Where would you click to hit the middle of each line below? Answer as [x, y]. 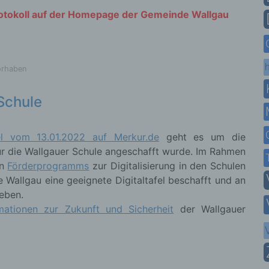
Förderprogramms [48, 166]
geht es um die [202, 137]
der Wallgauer [210, 209]
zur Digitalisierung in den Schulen [168, 166]
